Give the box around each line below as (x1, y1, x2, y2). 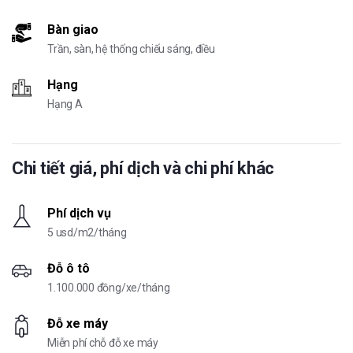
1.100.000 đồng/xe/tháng (47, 281, 170, 295)
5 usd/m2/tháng (47, 226, 127, 240)
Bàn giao (47, 22, 98, 38)
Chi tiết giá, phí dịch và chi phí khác (12, 158, 275, 179)
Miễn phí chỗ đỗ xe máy (47, 336, 158, 350)
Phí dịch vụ (47, 206, 111, 221)
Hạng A (47, 98, 83, 111)
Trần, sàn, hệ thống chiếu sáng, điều (47, 43, 215, 56)
